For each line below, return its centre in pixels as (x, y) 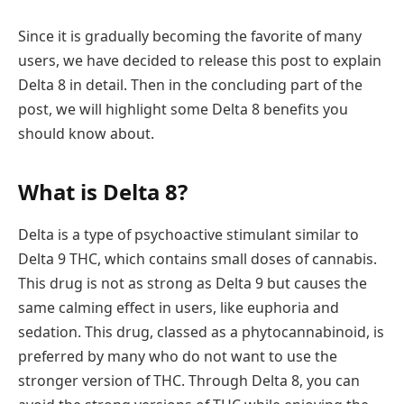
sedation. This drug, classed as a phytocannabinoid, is (201, 332)
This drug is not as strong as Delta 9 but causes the (193, 284)
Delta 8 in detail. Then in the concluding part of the (190, 85)
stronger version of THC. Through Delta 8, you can (189, 381)
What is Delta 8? (103, 191)
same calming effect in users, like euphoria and (179, 308)
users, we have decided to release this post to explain (200, 61)
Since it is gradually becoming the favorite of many (190, 37)
